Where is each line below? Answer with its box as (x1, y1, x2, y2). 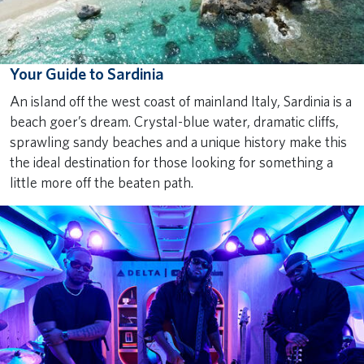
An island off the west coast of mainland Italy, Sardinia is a (10, 93, 352, 110)
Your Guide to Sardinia (10, 64, 164, 84)
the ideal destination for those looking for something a (10, 154, 333, 171)
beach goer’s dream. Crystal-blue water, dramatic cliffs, (10, 113, 339, 131)
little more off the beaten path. (10, 174, 193, 192)
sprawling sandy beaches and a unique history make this (10, 133, 347, 151)
